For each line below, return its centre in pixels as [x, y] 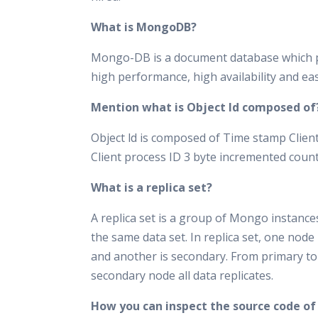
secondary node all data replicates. [182, 275]
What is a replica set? [152, 187]
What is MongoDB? [144, 27]
